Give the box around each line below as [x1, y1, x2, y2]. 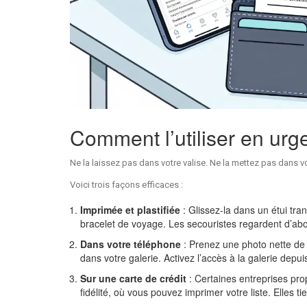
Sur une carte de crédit [80, 271, 186, 285]
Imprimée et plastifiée [80, 202, 180, 217]
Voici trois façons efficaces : [70, 179, 183, 190]
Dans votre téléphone [80, 236, 181, 251]
